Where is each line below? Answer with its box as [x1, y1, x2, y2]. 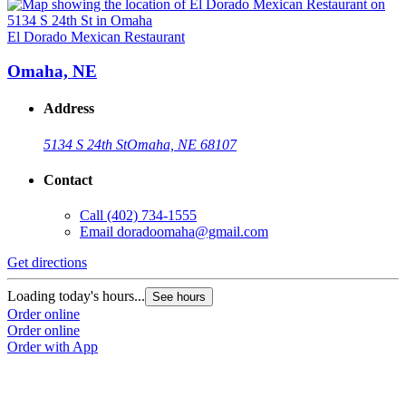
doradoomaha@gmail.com [117, 224, 268, 240]
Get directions [7, 255, 87, 271]
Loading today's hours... [7, 288, 145, 304]
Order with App [7, 339, 98, 355]
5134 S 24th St [43, 136, 127, 152]
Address [43, 101, 94, 117]
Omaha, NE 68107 [127, 136, 237, 152]
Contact [43, 172, 92, 188]
